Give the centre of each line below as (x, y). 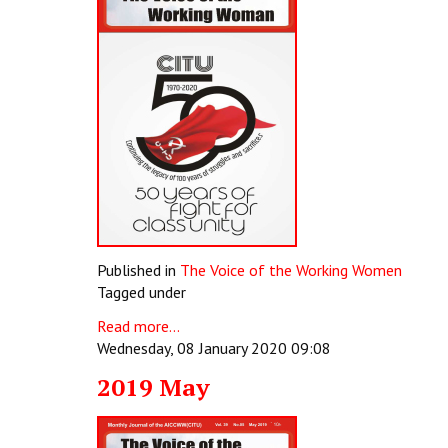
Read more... (138, 326)
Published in (136, 270)
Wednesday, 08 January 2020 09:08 (214, 348)
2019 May (153, 387)
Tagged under (141, 292)
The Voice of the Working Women (291, 270)
